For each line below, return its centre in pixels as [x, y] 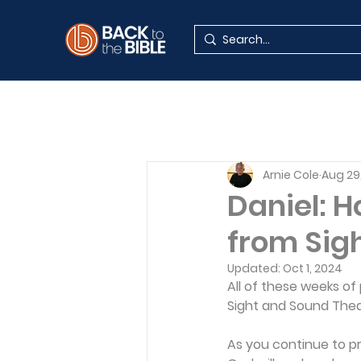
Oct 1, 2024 [313, 268]
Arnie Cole [291, 174]
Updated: [255, 268]
